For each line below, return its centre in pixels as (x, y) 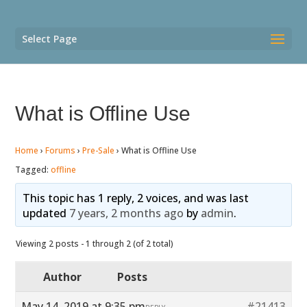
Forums (61, 150)
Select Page (50, 39)
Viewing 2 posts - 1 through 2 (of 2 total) (95, 244)
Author (63, 277)
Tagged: (33, 170)
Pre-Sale (99, 150)
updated (46, 213)
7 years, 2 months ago (126, 213)
